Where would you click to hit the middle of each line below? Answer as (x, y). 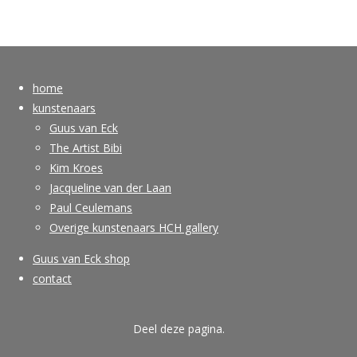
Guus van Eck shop (81, 259)
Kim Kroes (76, 168)
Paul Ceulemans (91, 208)
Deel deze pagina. (178, 329)
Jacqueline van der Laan (110, 188)
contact (52, 279)
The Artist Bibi (86, 148)
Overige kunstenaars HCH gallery (134, 228)
